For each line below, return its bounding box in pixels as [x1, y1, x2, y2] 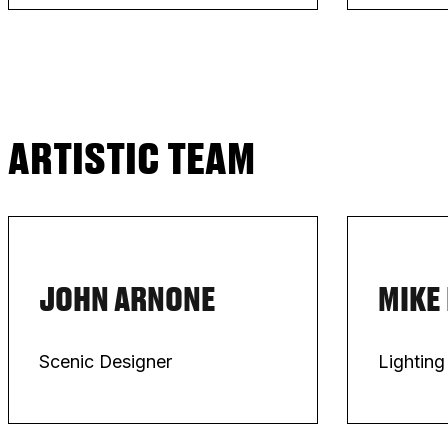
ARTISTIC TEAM [8, 132, 255, 183]
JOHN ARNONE [38, 279, 216, 318]
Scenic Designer [38, 350, 172, 372]
